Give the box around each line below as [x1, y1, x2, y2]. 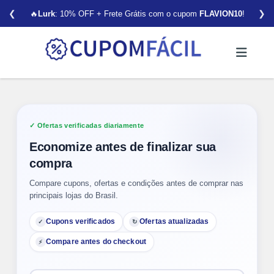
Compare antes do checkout [46, 238, 146, 245]
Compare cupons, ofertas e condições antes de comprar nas [29, 179, 243, 188]
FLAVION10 [199, 9, 242, 18]
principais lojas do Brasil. [29, 191, 118, 200]
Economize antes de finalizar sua [29, 139, 217, 154]
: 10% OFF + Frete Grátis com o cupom [54, 9, 199, 18]
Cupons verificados [46, 218, 116, 225]
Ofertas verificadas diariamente [37, 122, 144, 129]
